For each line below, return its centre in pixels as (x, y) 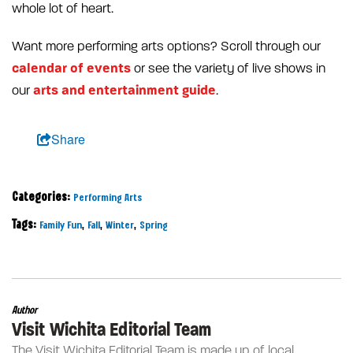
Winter (120, 225)
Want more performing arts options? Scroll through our (166, 46)
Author (24, 310)
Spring (154, 225)
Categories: (41, 197)
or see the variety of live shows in (228, 68)
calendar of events (71, 68)
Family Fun (61, 225)
